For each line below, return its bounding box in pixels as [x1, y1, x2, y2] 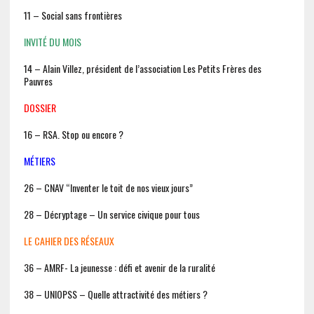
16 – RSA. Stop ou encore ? [23, 127, 123, 142]
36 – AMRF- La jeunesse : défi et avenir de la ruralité [23, 260, 215, 275]
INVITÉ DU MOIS [23, 34, 81, 50]
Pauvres [23, 74, 53, 89]
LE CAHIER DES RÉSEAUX [23, 233, 114, 249]
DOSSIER [23, 100, 56, 116]
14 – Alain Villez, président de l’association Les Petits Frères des [23, 61, 261, 76]
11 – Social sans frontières [23, 8, 122, 23]
